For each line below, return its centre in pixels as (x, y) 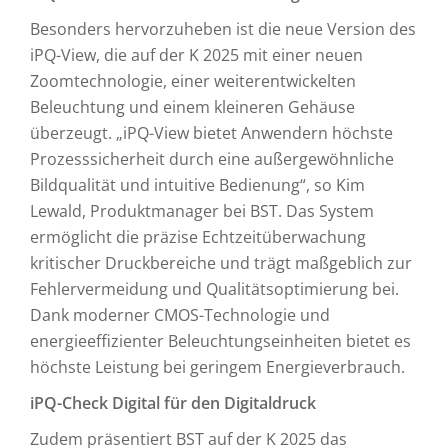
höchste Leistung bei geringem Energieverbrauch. (217, 367)
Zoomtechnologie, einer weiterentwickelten (193, 81)
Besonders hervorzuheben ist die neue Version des (223, 29)
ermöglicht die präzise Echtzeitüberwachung (198, 237)
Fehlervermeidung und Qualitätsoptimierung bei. (214, 289)
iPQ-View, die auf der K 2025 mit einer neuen (196, 55)
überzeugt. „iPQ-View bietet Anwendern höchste (211, 133)
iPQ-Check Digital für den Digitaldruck (173, 403)
